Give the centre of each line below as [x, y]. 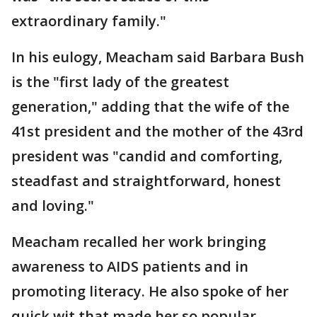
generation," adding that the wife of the [150, 106]
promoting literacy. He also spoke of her [150, 291]
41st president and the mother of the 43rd [157, 131]
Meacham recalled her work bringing [139, 242]
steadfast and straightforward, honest [146, 181]
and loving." [53, 206]
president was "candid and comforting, [147, 156]
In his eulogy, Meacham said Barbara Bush [158, 57]
